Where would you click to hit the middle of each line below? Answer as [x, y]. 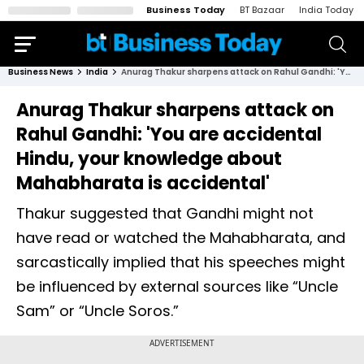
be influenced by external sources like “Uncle [177, 286]
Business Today [186, 10]
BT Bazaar [262, 10]
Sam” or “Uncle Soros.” [97, 311]
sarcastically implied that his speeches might [181, 262]
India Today [326, 10]
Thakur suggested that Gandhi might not [165, 213]
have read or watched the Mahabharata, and [181, 238]
